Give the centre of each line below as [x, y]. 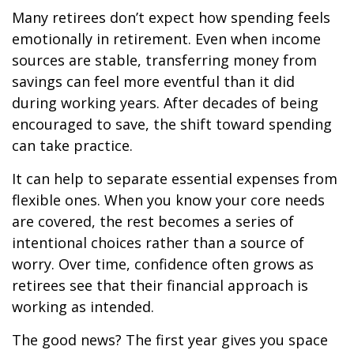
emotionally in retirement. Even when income [166, 39]
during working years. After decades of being [165, 103]
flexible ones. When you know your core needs [168, 200]
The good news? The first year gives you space [170, 340]
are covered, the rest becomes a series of [153, 221]
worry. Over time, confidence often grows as [163, 264]
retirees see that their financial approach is [160, 285]
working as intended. [83, 307]
